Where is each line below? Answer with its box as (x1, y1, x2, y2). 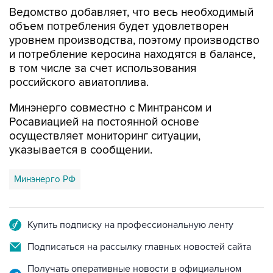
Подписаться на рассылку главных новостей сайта (27, 241, 251, 253)
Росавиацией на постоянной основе (9, 115, 199, 129)
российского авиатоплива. (9, 76, 149, 90)
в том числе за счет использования (9, 62, 196, 76)
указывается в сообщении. (9, 143, 152, 157)
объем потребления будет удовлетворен (9, 19, 229, 34)
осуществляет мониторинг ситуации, (9, 129, 200, 143)
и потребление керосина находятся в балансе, (9, 48, 255, 62)
